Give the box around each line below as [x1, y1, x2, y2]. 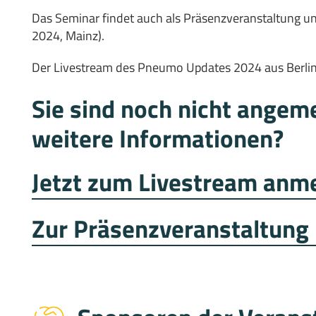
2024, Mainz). [32, 26, 104, 45]
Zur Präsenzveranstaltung [32, 209, 309, 248]
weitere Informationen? [32, 119, 284, 157]
